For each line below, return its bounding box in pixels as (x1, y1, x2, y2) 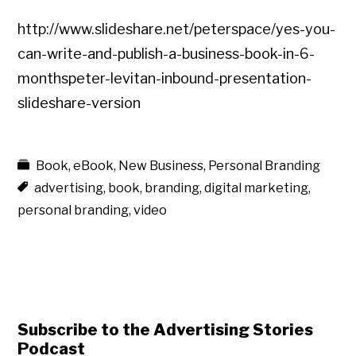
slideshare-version (17, 95, 141, 112)
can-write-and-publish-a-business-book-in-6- (17, 45, 315, 63)
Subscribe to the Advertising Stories (17, 320, 314, 340)
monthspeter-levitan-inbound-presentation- (17, 70, 312, 87)
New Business (118, 158, 204, 174)
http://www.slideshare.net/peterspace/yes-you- (17, 21, 336, 38)
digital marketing (204, 180, 309, 196)
